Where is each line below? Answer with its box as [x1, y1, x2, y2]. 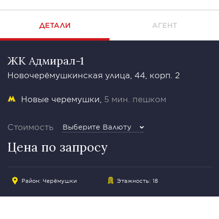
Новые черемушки [21, 94, 100, 104]
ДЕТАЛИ [39, 21, 71, 29]
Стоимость [7, 122, 54, 131]
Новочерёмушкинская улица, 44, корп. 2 [7, 70, 180, 80]
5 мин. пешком [104, 94, 166, 104]
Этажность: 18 [116, 177, 158, 184]
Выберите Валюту [63, 123, 131, 131]
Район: [22, 177, 43, 184]
